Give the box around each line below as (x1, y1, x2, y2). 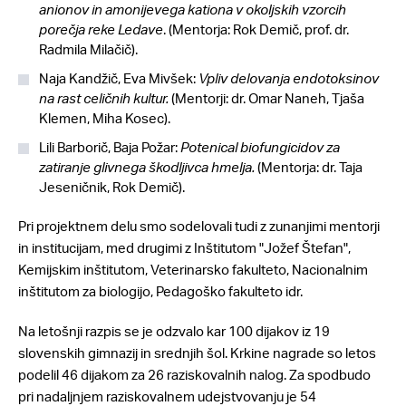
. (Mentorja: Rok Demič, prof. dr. (163, 20, 349, 39)
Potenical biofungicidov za (180, 138, 340, 157)
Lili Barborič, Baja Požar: (39, 138, 180, 157)
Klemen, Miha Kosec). (39, 109, 170, 128)
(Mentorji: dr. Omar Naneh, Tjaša (169, 89, 364, 108)
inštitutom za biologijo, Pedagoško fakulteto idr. (18, 282, 303, 301)
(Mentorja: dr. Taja (255, 158, 362, 177)
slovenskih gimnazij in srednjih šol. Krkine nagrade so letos (18, 343, 376, 362)
